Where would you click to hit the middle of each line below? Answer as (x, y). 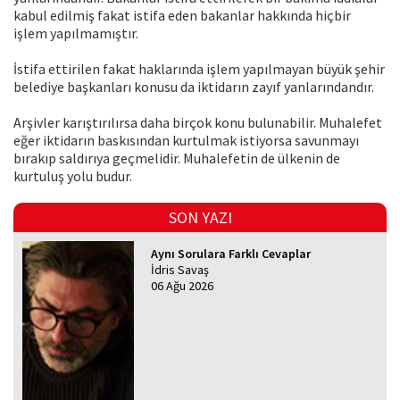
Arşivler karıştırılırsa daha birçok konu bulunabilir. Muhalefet (198, 123)
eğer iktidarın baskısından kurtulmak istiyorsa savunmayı (186, 141)
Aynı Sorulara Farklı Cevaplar (231, 254)
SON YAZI (200, 218)
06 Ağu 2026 (183, 286)
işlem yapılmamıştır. (76, 33)
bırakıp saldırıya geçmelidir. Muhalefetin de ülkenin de (177, 158)
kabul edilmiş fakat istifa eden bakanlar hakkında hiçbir (182, 16)
